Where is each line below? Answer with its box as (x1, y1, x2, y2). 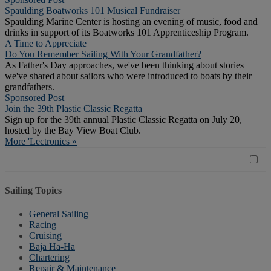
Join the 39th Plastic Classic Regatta (5, 103, 142, 114)
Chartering (29, 252, 70, 263)
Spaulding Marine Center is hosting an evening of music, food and (5, 16, 258, 27)
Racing (29, 219, 56, 230)
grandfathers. (5, 82, 54, 93)
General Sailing (29, 208, 88, 219)
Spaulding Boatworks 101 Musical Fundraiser (5, 5, 180, 16)
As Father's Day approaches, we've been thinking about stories (5, 60, 244, 71)
